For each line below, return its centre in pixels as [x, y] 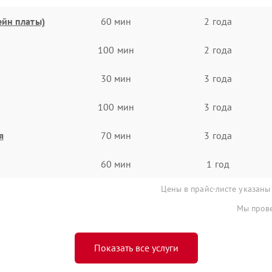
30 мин [116, 78]
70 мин [116, 135]
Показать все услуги [136, 248]
